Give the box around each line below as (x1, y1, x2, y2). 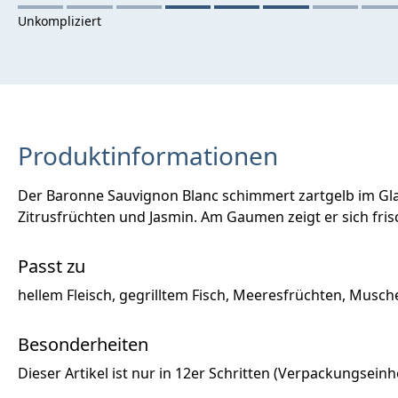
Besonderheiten (18, 331, 148, 356)
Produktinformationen (18, 138, 278, 172)
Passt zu (18, 253, 85, 278)
